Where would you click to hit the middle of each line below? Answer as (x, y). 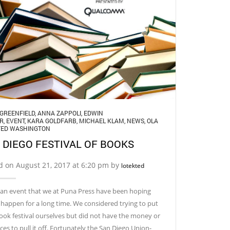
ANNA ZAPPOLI (59, 113)
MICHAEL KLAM (101, 120)
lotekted (132, 165)
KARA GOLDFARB (52, 120)
